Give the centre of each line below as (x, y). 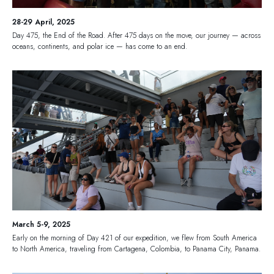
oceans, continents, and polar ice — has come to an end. (100, 47)
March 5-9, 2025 (41, 224)
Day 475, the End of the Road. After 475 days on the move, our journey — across (136, 36)
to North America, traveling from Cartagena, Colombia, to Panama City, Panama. (136, 249)
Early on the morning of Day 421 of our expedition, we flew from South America (135, 238)
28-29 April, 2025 (43, 22)
